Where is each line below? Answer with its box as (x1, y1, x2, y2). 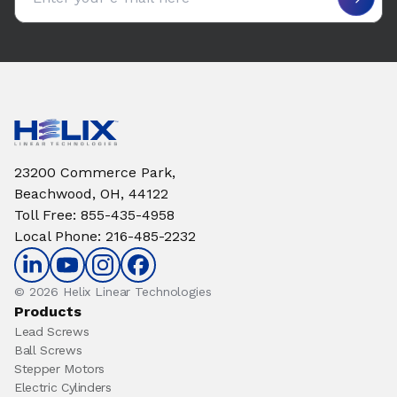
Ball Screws (14, 343, 82, 357)
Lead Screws (14, 324, 90, 339)
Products (14, 303, 82, 320)
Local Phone (14, 228, 97, 245)
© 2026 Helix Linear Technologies (14, 284, 212, 299)
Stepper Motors (14, 362, 105, 376)
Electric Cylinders (14, 380, 112, 394)
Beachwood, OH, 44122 (14, 185, 168, 202)
